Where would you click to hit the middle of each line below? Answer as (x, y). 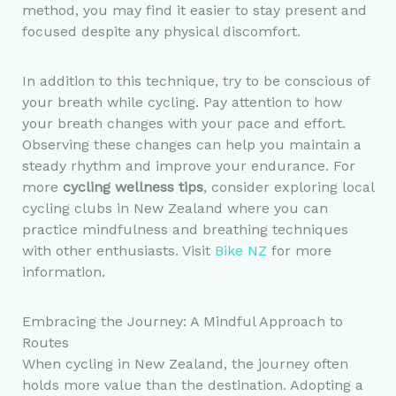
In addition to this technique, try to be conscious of (195, 80)
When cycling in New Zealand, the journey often (185, 363)
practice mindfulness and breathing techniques (185, 229)
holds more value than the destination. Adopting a (192, 385)
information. (63, 271)
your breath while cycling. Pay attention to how (182, 102)
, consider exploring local (288, 187)
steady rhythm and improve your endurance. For (188, 165)
